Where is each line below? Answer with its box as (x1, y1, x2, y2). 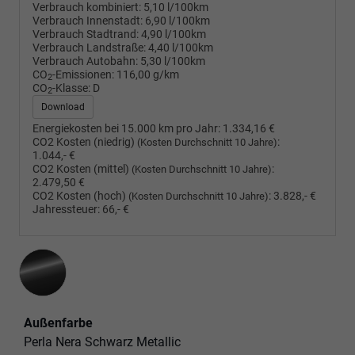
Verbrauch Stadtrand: (32, 27, 139, 41)
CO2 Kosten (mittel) (32, 162, 132, 176)
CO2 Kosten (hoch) (32, 189, 128, 203)
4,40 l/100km (148, 40, 213, 55)
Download (41, 101, 85, 113)
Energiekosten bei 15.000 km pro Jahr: (32, 121, 220, 136)
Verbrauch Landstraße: (32, 40, 146, 55)
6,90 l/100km (145, 13, 210, 28)
